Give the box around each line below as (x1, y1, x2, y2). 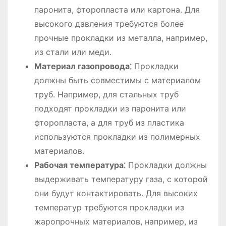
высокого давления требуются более (34, 19, 184, 29)
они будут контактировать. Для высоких (34, 188, 198, 199)
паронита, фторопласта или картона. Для (34, 5, 200, 15)
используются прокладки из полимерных (34, 132, 200, 142)
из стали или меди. (34, 47, 111, 58)
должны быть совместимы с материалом (34, 75, 201, 86)
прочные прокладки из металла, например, (34, 33, 207, 43)
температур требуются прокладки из (34, 202, 184, 213)
